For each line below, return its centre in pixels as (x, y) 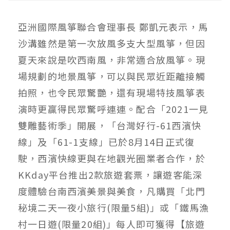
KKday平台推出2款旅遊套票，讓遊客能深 (110, 174)
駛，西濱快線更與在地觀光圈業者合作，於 (112, 158)
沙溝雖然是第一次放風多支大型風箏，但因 (112, 43)
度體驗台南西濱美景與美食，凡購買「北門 (112, 191)
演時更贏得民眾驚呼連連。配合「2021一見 (113, 109)
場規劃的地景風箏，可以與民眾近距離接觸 (112, 76)
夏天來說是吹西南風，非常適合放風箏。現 (112, 59)
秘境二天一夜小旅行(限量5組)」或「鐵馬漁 (114, 207)
